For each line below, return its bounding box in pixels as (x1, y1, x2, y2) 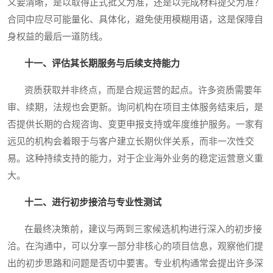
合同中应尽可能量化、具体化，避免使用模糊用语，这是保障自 (7, 15, 263, 25)
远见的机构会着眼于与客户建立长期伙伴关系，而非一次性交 (7, 136, 254, 147)
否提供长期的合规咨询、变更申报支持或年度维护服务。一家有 (7, 119, 263, 130)
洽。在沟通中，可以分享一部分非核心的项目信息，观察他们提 (7, 241, 263, 252)
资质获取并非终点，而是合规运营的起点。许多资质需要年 (7, 85, 262, 96)
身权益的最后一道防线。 (7, 32, 108, 42)
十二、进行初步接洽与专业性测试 (24, 197, 161, 208)
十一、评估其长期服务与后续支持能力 (24, 58, 180, 69)
